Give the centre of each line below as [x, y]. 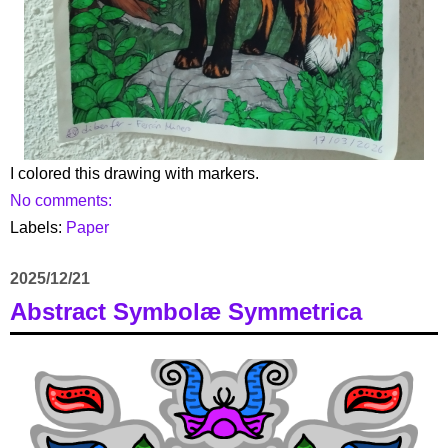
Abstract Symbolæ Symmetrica [186, 311]
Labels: [38, 227]
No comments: [63, 200]
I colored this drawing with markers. [134, 173]
